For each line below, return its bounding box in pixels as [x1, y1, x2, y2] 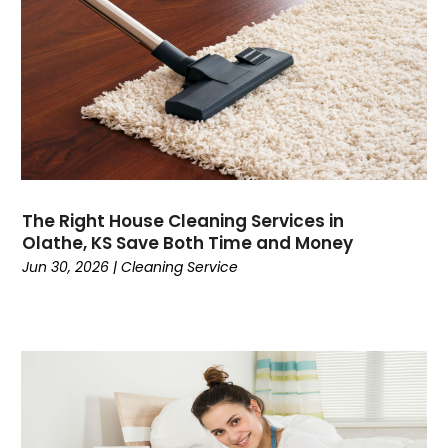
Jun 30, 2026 [22, 256, 110, 277]
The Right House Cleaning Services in [22, 208, 345, 233]
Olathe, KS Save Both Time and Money [22, 230, 354, 255]
